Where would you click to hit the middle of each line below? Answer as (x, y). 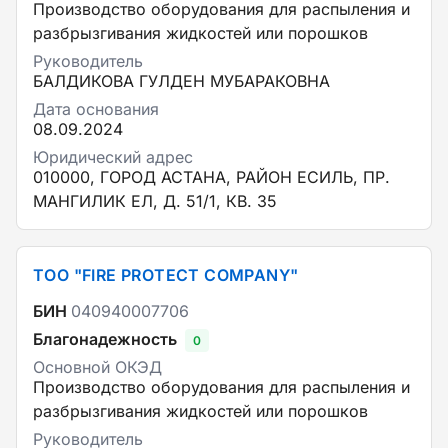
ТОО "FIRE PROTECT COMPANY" (166, 275)
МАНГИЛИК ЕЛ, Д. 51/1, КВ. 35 (155, 201)
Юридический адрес (113, 157)
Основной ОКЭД (97, 367)
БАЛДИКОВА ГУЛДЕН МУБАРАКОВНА (181, 81)
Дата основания (96, 109)
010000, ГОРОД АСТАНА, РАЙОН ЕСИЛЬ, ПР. (211, 177)
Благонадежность (105, 339)
